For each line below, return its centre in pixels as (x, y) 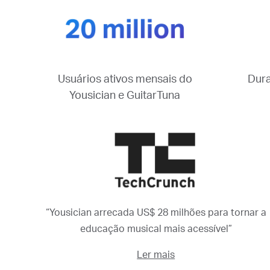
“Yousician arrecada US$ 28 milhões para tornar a (156, 212)
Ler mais (156, 255)
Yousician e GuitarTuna (125, 96)
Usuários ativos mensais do (125, 79)
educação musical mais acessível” (156, 229)
